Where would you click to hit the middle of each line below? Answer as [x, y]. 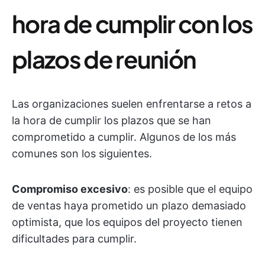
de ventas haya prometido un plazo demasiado [129, 206]
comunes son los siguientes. [82, 153]
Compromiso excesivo [70, 189]
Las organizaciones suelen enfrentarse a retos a [132, 104]
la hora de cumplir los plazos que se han [112, 120]
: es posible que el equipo [190, 189]
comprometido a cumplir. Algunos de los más [124, 137]
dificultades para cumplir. [74, 239]
